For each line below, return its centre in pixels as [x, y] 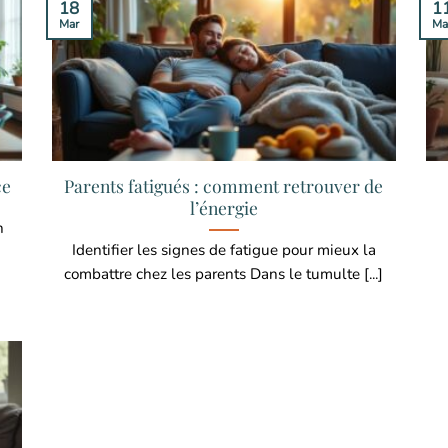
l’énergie [223, 208]
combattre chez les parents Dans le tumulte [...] [224, 274]
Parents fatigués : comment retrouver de [224, 186]
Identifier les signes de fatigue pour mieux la [223, 250]
